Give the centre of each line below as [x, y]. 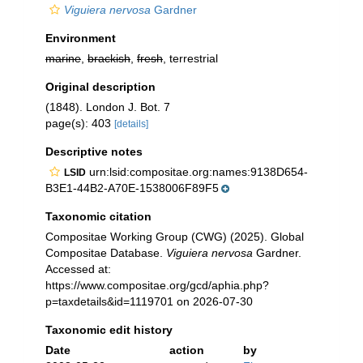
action [186, 350]
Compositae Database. [106, 253]
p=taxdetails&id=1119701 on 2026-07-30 [149, 301]
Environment [81, 38]
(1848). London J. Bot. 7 [108, 107]
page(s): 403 [80, 123]
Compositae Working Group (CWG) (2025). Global [175, 237]
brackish [109, 58]
